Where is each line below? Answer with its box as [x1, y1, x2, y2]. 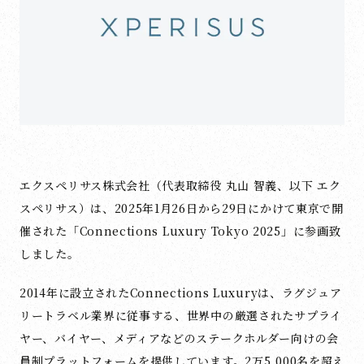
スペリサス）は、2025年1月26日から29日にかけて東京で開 [19, 199, 344, 216]
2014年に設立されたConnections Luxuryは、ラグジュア [19, 284, 342, 301]
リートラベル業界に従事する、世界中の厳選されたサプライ [19, 306, 342, 323]
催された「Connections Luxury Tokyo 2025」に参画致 [19, 222, 341, 239]
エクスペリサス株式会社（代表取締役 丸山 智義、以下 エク [19, 176, 341, 193]
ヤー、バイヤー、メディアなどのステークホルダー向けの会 [19, 329, 339, 346]
